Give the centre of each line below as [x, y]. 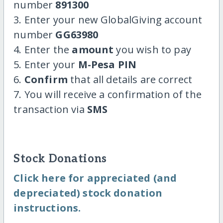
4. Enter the [43, 50]
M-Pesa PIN [107, 65]
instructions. [47, 208]
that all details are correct [130, 80]
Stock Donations [60, 159]
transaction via [50, 110]
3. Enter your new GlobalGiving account [108, 20]
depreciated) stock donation [88, 193]
